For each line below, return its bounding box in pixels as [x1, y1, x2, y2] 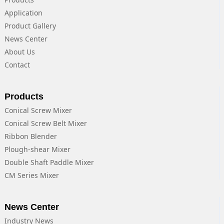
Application [4, 8, 42, 18]
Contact [4, 60, 30, 70]
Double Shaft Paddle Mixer [4, 157, 94, 167]
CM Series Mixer [4, 170, 59, 180]
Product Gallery [4, 21, 56, 31]
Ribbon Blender [4, 131, 57, 141]
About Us [4, 47, 35, 57]
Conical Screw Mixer [4, 105, 72, 115]
